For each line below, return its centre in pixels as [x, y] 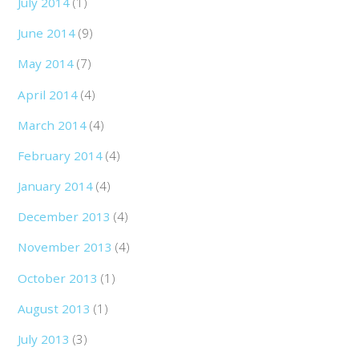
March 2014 [52, 125]
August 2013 [54, 308]
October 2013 [58, 278]
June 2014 [47, 33]
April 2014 [48, 94]
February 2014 [61, 155]
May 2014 [46, 64]
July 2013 [44, 339]
